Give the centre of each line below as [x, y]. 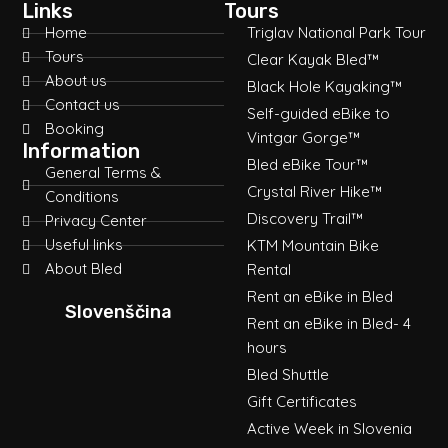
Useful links [83, 244]
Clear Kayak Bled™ [312, 59]
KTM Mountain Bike [312, 245]
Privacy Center [95, 220]
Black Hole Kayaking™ [324, 86]
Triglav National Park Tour [336, 32]
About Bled [83, 268]
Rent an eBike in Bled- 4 [328, 323]
